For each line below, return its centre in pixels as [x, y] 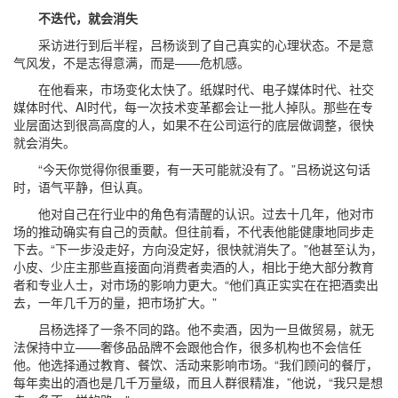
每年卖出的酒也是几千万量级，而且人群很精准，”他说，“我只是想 [198, 382]
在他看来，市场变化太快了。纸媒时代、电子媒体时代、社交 [194, 89]
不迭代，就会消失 [76, 18]
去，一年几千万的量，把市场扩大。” [115, 302]
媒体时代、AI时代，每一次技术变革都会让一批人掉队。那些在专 [193, 107]
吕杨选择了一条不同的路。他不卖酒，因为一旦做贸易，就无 [194, 329]
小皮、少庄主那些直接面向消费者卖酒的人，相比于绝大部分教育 [194, 267]
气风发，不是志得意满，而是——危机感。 [131, 62]
